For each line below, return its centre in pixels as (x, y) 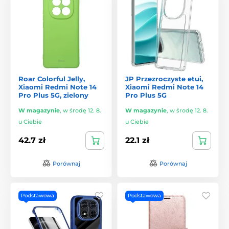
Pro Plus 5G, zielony (53, 95)
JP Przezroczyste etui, (164, 78)
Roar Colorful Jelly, (52, 78)
